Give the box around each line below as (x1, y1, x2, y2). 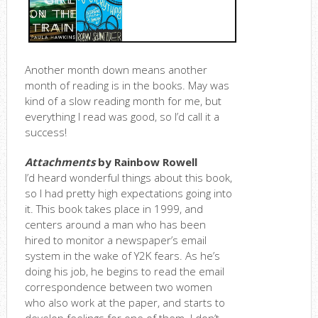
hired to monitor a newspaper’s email (24, 233, 207, 248)
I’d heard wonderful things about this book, (24, 170, 232, 185)
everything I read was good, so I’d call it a (24, 109, 219, 124)
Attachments (24, 155, 95, 170)
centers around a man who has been (24, 217, 206, 232)
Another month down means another (24, 62, 207, 77)
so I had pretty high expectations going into (24, 186, 232, 201)
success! (24, 125, 67, 140)
